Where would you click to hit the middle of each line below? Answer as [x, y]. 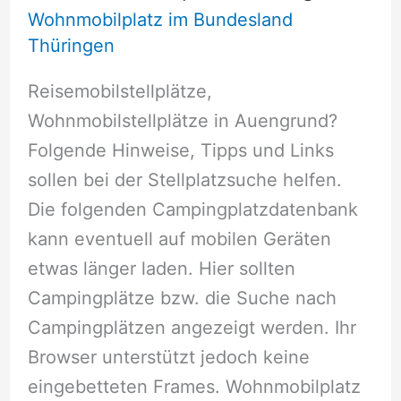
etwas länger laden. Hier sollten [161, 268]
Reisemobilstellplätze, [119, 91]
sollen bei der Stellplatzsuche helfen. [184, 179]
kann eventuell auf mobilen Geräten [179, 239]
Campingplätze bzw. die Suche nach [182, 298]
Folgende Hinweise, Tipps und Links [180, 150]
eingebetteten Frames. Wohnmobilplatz [194, 386]
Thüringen [71, 45]
